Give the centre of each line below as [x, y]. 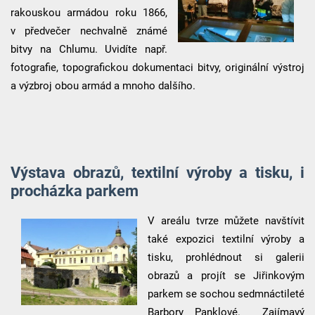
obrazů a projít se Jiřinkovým [226, 275]
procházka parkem [74, 190]
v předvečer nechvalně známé [89, 31]
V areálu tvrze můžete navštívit [226, 220]
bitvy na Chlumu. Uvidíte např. [89, 49]
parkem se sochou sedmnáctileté [226, 294]
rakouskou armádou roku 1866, [89, 12]
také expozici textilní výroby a [226, 239]
